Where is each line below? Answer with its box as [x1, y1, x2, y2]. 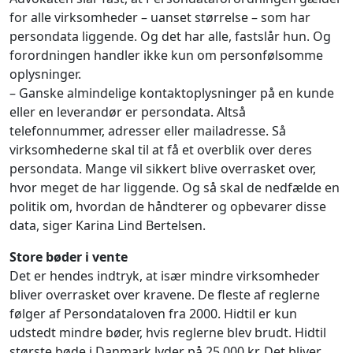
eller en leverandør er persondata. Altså [9, 103, 246, 121]
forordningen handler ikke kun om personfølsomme [9, 46, 323, 64]
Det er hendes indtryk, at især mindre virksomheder [9, 267, 320, 284]
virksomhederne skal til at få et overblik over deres [9, 141, 312, 158]
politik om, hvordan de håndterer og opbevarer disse [9, 198, 326, 215]
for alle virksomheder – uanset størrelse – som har [9, 9, 310, 26]
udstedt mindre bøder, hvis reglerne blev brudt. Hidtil [9, 324, 326, 341]
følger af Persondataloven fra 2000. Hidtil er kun [9, 305, 297, 322]
